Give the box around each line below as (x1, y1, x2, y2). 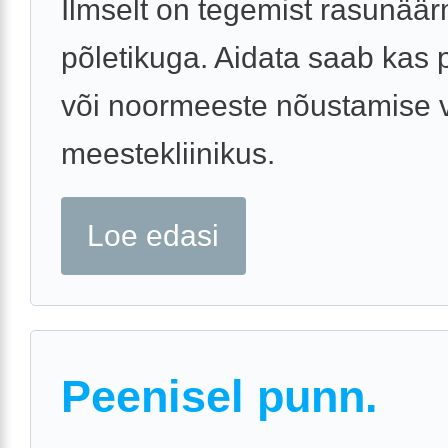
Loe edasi (87, 219, 220, 253)
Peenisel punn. (61, 371, 378, 423)
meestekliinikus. (61, 137, 275, 171)
